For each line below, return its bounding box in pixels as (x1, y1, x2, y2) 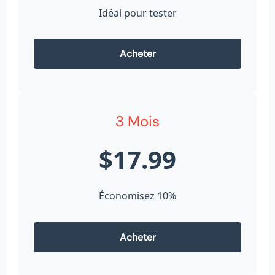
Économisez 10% (99, 189, 176, 203)
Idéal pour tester (98, 6, 177, 20)
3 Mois (115, 112, 160, 131)
